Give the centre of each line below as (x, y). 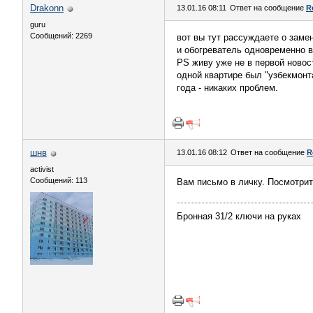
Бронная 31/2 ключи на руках (239, 216)
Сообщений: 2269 (61, 36)
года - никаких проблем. (227, 88)
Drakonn (47, 8)
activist (42, 169)
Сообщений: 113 (59, 180)
